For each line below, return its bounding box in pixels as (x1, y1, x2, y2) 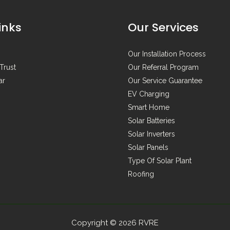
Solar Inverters (128, 130, 175, 138)
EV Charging (128, 90, 169, 98)
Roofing (128, 170, 154, 178)
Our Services (128, 20, 199, 35)
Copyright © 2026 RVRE (71, 218, 159, 227)
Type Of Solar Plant (128, 157, 191, 165)
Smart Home (128, 103, 169, 111)
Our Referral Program (128, 63, 199, 71)
